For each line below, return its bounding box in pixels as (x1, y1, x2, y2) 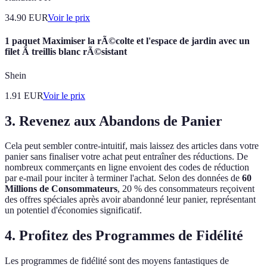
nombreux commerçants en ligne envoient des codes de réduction (5, 162, 249, 173)
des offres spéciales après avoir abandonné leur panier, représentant (5, 194, 256, 205)
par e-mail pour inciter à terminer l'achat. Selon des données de (5, 173, 242, 184)
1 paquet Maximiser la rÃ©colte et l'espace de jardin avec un (5, 36, 250, 46)
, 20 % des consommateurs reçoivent (117, 184, 254, 194)
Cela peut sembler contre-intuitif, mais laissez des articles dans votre (5, 141, 259, 151)
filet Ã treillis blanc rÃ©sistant (5, 46, 127, 57)
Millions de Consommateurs (5, 184, 117, 194)
